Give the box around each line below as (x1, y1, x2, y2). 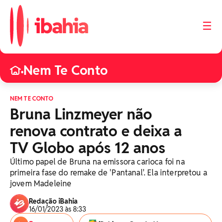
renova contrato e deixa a (10, 121, 182, 141)
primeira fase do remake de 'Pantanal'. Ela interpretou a (10, 167, 207, 178)
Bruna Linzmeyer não (10, 105, 152, 124)
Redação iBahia (29, 197, 78, 206)
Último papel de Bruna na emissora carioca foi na (10, 157, 185, 167)
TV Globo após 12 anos (10, 138, 165, 158)
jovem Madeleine (10, 178, 72, 189)
